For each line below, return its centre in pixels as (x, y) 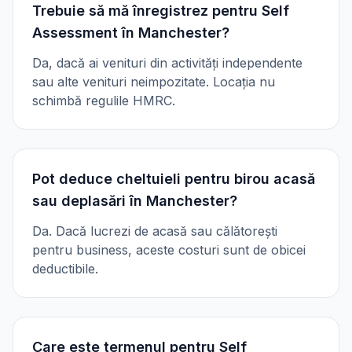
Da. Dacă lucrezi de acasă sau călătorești (155, 231)
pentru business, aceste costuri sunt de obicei (169, 250)
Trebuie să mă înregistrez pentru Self (161, 11)
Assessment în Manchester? (131, 33)
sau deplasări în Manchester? (135, 201)
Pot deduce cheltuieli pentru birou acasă (174, 179)
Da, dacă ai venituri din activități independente (167, 63)
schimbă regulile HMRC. (104, 101)
